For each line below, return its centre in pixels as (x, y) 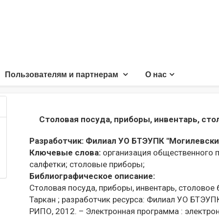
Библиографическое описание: (92, 176)
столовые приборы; (106, 164)
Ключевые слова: (66, 153)
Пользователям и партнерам (63, 75)
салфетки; (48, 164)
